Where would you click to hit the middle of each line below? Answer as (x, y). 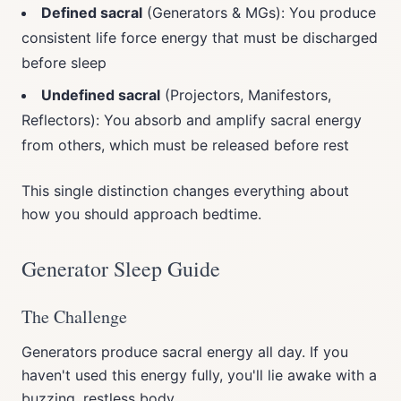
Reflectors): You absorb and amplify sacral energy (192, 120)
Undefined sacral (101, 95)
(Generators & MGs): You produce (259, 13)
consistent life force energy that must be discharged (200, 38)
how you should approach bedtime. (141, 214)
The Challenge (74, 316)
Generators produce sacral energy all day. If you (185, 352)
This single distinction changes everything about (185, 191)
